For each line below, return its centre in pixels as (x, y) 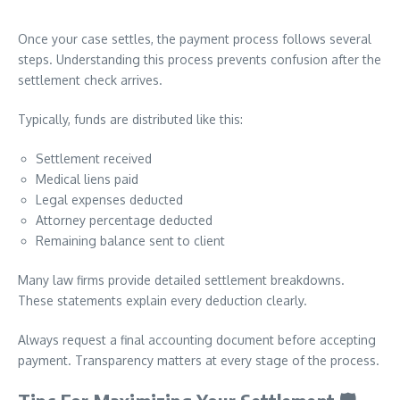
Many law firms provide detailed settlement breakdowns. (181, 280)
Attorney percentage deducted (124, 220)
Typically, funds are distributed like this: (130, 119)
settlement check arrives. (90, 80)
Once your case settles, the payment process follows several (195, 39)
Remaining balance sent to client (130, 241)
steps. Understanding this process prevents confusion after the (200, 59)
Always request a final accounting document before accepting (197, 340)
